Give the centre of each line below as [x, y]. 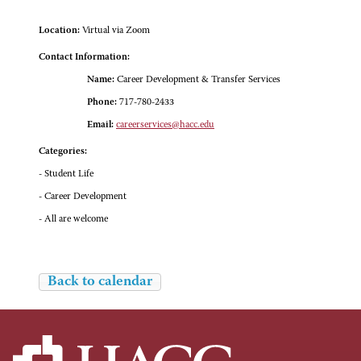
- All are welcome [73, 220]
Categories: [63, 152]
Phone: [102, 103]
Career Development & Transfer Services [197, 80]
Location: [59, 31]
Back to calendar [100, 282]
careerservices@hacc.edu [165, 125]
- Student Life [66, 174]
